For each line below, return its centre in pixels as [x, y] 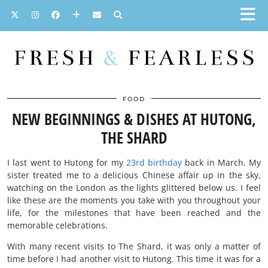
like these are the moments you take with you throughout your [134, 200]
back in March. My [221, 163]
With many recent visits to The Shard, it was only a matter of [134, 246]
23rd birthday [154, 163]
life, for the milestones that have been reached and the [134, 213]
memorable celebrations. [57, 226]
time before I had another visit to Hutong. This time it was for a [134, 259]
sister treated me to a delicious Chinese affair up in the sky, [134, 175]
